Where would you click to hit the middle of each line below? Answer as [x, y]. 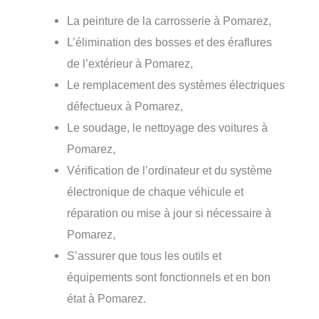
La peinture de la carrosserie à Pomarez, [169, 21]
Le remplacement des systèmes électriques [176, 85]
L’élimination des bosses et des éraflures [170, 42]
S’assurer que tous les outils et [145, 256]
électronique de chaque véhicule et [156, 192]
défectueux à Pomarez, [125, 106]
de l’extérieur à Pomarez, [130, 64]
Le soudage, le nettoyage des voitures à [168, 128]
